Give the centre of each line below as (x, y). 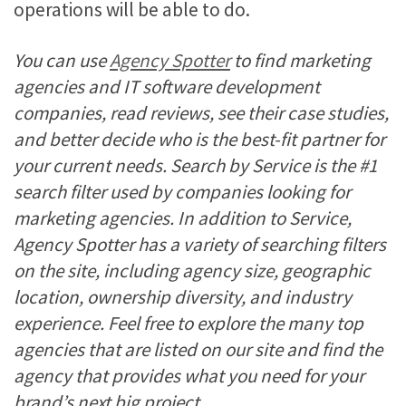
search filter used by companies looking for (182, 191)
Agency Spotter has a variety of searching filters (200, 244)
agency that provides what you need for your (189, 375)
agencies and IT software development (167, 86)
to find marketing (300, 60)
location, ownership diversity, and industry (183, 296)
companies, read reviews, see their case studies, (201, 112)
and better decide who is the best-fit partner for (199, 139)
